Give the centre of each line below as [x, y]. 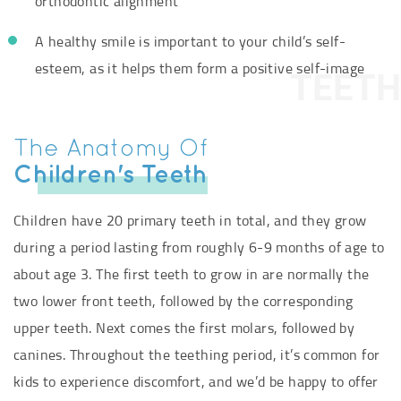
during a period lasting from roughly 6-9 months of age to [199, 248]
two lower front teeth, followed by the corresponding [183, 302]
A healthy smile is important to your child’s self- [190, 43]
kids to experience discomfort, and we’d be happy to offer [196, 383]
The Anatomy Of [111, 150]
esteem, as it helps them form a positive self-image [200, 69]
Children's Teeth [110, 176]
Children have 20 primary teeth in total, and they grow [190, 222]
